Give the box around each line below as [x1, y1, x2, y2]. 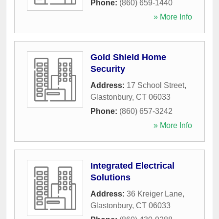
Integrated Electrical [90, 161, 175, 171]
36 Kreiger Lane [127, 190, 182, 198]
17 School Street [127, 81, 184, 89]
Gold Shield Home [90, 52, 166, 62]
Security [90, 64, 125, 74]
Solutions [90, 173, 131, 182]
